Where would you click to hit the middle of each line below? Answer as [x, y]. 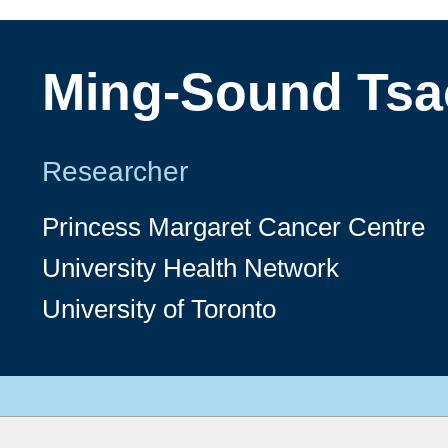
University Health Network [190, 267]
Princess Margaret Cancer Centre [233, 226]
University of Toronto [159, 309]
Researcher [115, 172]
